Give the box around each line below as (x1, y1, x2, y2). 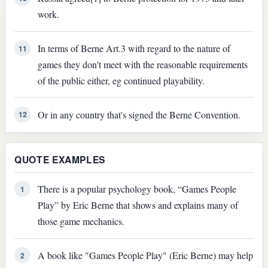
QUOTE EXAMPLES (14, 153, 105, 167)
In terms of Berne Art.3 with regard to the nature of (37, 42, 230, 55)
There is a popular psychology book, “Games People (37, 182, 236, 196)
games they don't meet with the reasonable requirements (37, 58, 248, 71)
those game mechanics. (37, 215, 124, 228)
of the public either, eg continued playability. (37, 74, 205, 87)
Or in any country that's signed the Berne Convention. (37, 108, 240, 121)
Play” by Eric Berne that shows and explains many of (37, 199, 238, 212)
